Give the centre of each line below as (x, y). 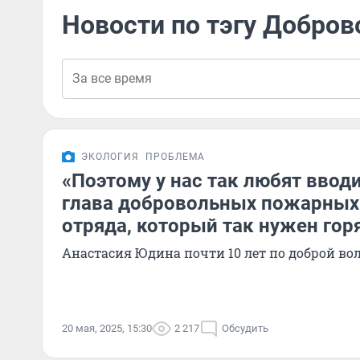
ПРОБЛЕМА (175, 157)
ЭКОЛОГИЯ (110, 157)
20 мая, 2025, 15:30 (107, 328)
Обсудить (245, 328)
